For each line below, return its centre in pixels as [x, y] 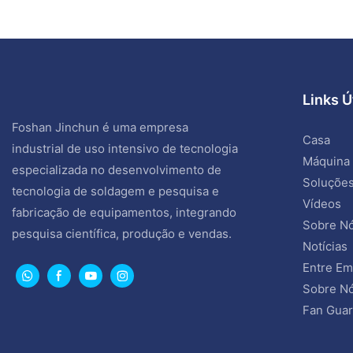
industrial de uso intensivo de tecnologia [125, 148]
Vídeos [321, 203]
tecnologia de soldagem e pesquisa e [115, 191]
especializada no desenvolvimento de [117, 169]
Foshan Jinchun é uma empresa [100, 127]
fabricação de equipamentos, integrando [124, 212]
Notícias [325, 246]
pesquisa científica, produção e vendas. [122, 233]
